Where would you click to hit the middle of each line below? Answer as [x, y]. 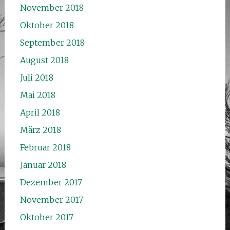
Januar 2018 [43, 165]
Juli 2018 [36, 77]
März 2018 [40, 130]
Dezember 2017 [51, 182]
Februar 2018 [45, 147]
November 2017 [51, 199]
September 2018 [52, 42]
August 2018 [44, 60]
